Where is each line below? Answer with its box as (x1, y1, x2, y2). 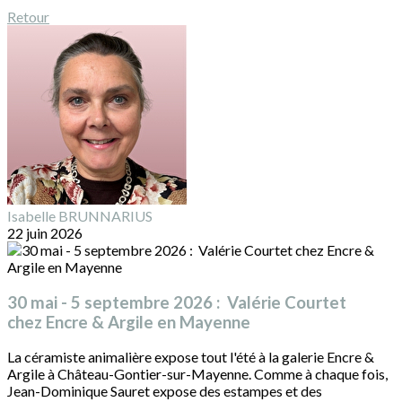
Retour (7, 8, 49, 25)
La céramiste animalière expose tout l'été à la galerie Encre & (7, 348, 374, 366)
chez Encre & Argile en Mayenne (7, 311, 250, 332)
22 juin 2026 (7, 224, 83, 241)
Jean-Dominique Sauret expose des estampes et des (7, 382, 322, 400)
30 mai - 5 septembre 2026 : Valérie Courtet (7, 292, 346, 312)
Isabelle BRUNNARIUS (7, 207, 153, 224)
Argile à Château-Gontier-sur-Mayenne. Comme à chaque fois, (7, 365, 388, 383)
